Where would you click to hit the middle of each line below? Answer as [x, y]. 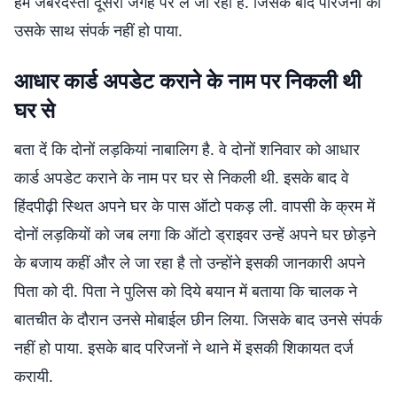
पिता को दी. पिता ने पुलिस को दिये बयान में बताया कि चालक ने [186, 291]
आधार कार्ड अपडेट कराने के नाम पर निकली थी [187, 80]
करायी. [34, 376]
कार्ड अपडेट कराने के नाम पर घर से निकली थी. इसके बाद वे [182, 177]
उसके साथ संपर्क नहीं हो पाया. [98, 30]
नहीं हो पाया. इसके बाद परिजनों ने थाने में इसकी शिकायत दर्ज [184, 347]
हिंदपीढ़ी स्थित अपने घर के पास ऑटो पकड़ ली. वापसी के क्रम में [195, 206]
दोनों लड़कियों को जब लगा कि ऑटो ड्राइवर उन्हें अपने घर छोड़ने [195, 234]
